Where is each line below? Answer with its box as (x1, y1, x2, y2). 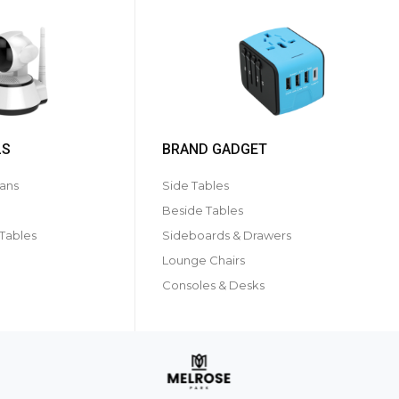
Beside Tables (162, 203, 243, 217)
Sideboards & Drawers (162, 228, 291, 242)
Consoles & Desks (162, 278, 265, 292)
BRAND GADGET (162, 141, 267, 158)
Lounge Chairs (162, 253, 245, 267)
